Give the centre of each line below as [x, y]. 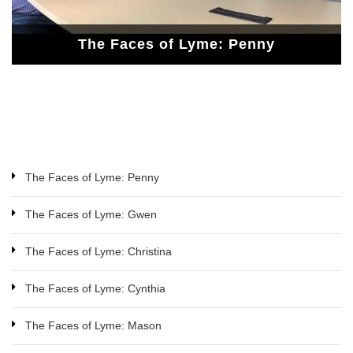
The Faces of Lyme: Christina [98, 251]
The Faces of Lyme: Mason [93, 325]
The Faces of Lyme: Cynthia [95, 288]
